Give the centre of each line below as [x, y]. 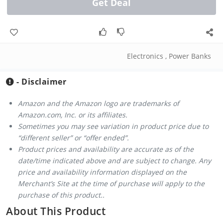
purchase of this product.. [61, 195]
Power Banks [190, 56]
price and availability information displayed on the [102, 172]
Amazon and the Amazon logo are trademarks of [99, 103]
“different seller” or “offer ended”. [73, 137]
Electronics [145, 56]
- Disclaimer [40, 81]
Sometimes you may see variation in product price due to [113, 126]
